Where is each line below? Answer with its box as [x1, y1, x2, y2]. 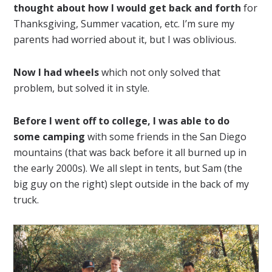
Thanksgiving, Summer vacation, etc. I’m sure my [13, 17, 235, 31]
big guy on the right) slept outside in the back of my [13, 177, 250, 191]
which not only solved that [99, 66, 221, 80]
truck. [13, 193, 39, 207]
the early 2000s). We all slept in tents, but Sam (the [13, 161, 243, 175]
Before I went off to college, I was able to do [13, 114, 230, 128]
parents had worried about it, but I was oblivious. [13, 33, 237, 47]
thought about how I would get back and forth [13, 1, 242, 15]
